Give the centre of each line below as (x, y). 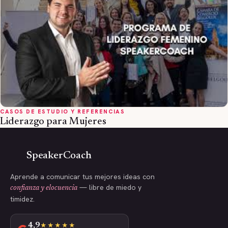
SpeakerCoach (59, 156)
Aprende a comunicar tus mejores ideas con (82, 177)
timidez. (22, 199)
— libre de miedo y (109, 188)
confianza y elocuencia (44, 189)
